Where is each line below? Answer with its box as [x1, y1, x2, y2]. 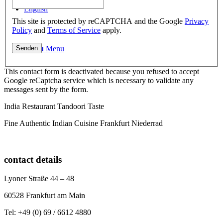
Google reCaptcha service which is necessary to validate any [4, 76, 194, 85]
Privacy [185, 16, 209, 25]
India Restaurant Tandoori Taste [4, 102, 104, 111]
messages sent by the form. [4, 85, 88, 94]
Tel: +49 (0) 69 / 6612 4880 [4, 208, 91, 217]
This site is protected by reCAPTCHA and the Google [12, 16, 185, 25]
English [24, 4, 48, 13]
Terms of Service [47, 25, 101, 34]
